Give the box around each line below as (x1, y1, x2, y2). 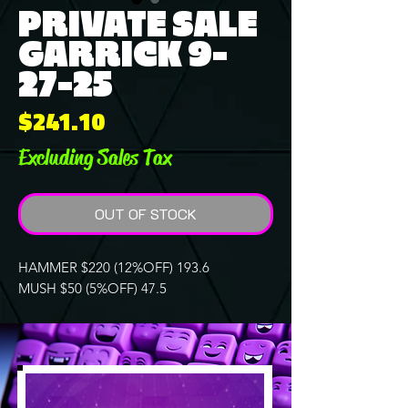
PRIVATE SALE (18, 8, 258, 41)
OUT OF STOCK (95, 203, 197, 223)
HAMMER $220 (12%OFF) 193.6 (18, 258, 209, 276)
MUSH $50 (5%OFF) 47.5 (18, 279, 167, 297)
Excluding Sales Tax (18, 143, 171, 171)
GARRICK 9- (18, 38, 228, 71)
